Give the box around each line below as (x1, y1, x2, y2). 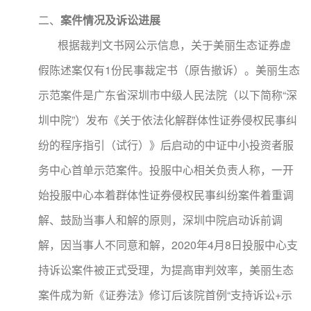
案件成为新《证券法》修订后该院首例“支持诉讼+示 (38, 287, 292, 303)
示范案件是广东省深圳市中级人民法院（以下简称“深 (38, 87, 297, 103)
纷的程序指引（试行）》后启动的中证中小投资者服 (38, 137, 294, 153)
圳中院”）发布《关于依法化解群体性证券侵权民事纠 (38, 112, 297, 128)
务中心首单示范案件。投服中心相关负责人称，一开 (38, 162, 294, 178)
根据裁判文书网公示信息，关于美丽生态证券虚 (38, 37, 291, 53)
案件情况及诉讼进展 (60, 12, 160, 28)
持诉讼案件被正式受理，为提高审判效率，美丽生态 (38, 262, 294, 278)
